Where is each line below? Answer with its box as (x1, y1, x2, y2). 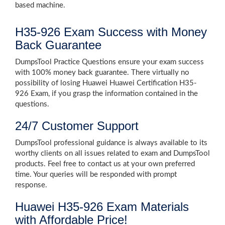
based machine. (15, 2, 65, 9)
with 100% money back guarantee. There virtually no (15, 69, 189, 76)
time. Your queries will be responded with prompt (15, 171, 177, 178)
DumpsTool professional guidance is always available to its (15, 139, 207, 147)
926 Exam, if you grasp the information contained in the (15, 90, 198, 97)
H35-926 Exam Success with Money (15, 25, 207, 39)
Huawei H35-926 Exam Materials (15, 200, 189, 213)
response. (15, 181, 47, 189)
